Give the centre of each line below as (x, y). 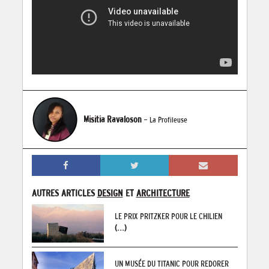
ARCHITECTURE (163, 193)
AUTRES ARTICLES (64, 193)
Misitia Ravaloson (112, 119)
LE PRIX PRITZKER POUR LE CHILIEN (168, 216)
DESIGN (110, 193)
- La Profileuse (165, 120)
